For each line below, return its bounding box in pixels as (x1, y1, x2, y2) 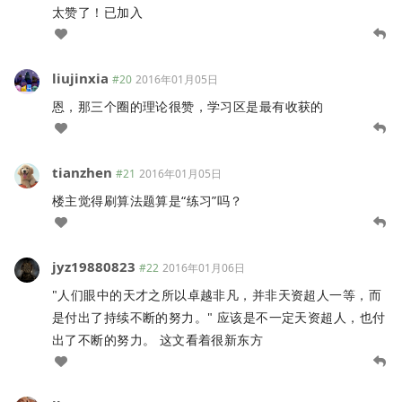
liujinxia (52, 69, 109, 88)
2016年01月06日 (162, 260, 245, 276)
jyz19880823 (52, 258, 135, 276)
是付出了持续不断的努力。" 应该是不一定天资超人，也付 (52, 309, 386, 327)
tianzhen (52, 163, 112, 182)
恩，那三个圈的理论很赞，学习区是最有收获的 (52, 98, 324, 116)
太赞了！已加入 (52, 4, 143, 22)
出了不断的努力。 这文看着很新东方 (52, 331, 264, 349)
